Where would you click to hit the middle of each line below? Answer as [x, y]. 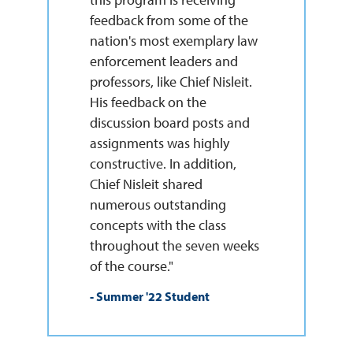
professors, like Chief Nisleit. [171, 81]
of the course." [131, 266]
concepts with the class [158, 225]
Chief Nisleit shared [146, 184]
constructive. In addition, [163, 163]
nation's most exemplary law [173, 40]
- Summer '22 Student [149, 296]
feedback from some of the [169, 20]
